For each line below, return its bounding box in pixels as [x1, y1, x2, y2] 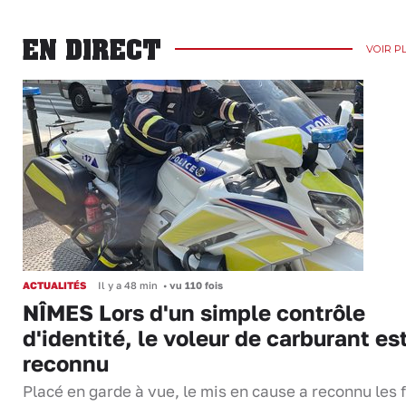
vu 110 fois [167, 278, 223, 291]
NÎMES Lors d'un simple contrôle [23, 298, 365, 325]
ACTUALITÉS [23, 278, 86, 291]
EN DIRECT [23, 33, 161, 65]
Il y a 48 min [98, 278, 158, 291]
